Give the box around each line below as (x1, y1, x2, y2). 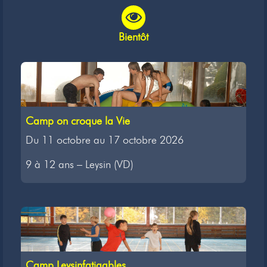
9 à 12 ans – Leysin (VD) (26, 157, 133, 171)
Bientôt (119, 30, 148, 44)
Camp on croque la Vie (26, 114, 130, 128)
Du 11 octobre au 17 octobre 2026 (26, 133, 184, 147)
